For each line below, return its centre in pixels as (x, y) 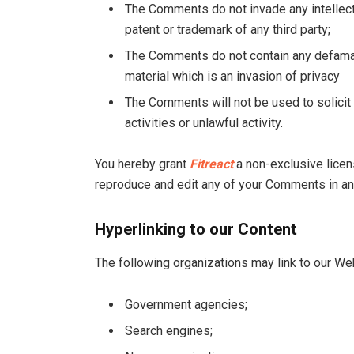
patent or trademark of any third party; (228, 29)
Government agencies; (186, 304)
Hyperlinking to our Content (196, 230)
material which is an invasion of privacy (232, 76)
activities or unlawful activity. (204, 122)
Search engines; (169, 331)
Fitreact (211, 164)
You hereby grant (142, 164)
